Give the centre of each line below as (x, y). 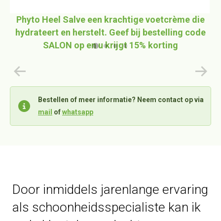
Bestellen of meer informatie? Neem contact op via (121, 99)
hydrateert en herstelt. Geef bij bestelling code (110, 32)
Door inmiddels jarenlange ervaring (110, 189)
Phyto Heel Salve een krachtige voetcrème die (110, 19)
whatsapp (78, 112)
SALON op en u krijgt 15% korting (110, 45)
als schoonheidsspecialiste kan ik (107, 207)
